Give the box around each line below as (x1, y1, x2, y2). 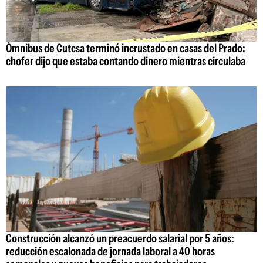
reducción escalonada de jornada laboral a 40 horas (6, 244, 215, 259)
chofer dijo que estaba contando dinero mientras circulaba (6, 53, 245, 68)
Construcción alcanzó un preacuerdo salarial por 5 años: (6, 231, 234, 246)
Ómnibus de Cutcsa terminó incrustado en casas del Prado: (6, 41, 245, 55)
